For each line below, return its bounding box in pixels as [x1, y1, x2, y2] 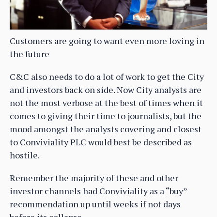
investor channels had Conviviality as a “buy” [10, 185, 187, 197]
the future [10, 48, 49, 60]
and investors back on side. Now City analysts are [10, 84, 201, 96]
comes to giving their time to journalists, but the [10, 110, 201, 122]
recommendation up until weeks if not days [10, 198, 181, 210]
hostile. [10, 149, 40, 161]
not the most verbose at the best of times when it [10, 97, 203, 109]
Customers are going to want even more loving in [10, 35, 204, 47]
